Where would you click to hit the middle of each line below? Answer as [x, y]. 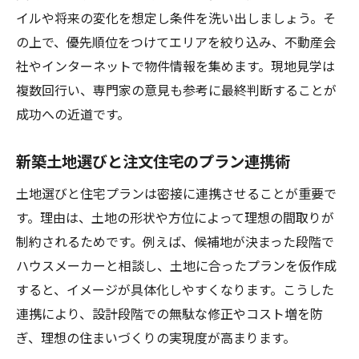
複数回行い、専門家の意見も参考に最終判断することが [176, 90]
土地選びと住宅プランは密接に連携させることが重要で [176, 193]
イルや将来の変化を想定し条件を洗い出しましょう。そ [176, 18]
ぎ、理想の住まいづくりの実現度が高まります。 [156, 337]
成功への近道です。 [73, 114]
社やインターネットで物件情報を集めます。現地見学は [175, 66]
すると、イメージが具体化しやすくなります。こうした [175, 289]
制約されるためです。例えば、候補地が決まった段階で [175, 241]
